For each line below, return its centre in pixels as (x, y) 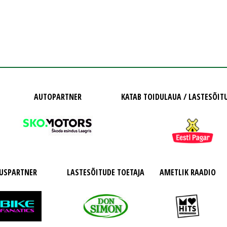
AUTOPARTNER (58, 97)
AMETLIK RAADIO (187, 172)
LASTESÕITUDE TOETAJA (105, 172)
